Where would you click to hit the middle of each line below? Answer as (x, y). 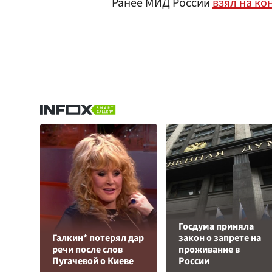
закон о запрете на (220, 238)
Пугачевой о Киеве (93, 261)
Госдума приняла (216, 226)
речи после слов (87, 250)
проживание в (209, 250)
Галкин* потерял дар (98, 238)
